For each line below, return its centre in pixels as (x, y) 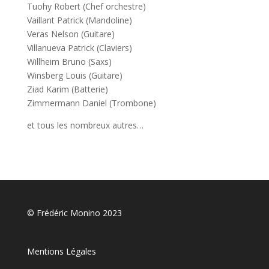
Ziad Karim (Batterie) (67, 89)
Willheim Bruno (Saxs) (69, 62)
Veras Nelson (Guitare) (71, 34)
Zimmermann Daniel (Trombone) (91, 103)
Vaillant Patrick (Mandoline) (79, 20)
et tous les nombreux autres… (85, 125)
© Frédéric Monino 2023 (74, 213)
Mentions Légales (61, 252)
